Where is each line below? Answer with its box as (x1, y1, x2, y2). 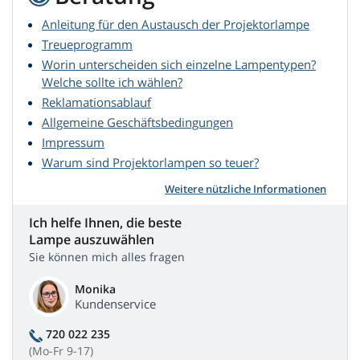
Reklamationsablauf (42, 94, 151, 111)
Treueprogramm (42, 36, 133, 53)
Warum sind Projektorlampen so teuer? (42, 154, 259, 171)
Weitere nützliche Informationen (165, 182, 326, 197)
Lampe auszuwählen (29, 231, 154, 249)
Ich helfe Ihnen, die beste (29, 214, 182, 232)
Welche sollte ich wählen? (42, 74, 182, 91)
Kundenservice (75, 296, 156, 313)
